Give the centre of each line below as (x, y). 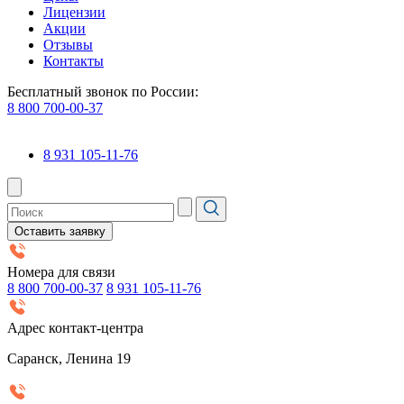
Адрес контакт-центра (75, 328)
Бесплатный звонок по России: (103, 92)
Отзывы (68, 45)
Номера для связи (61, 272)
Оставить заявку (60, 231)
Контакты (73, 61)
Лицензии (74, 12)
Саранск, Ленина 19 (69, 358)
